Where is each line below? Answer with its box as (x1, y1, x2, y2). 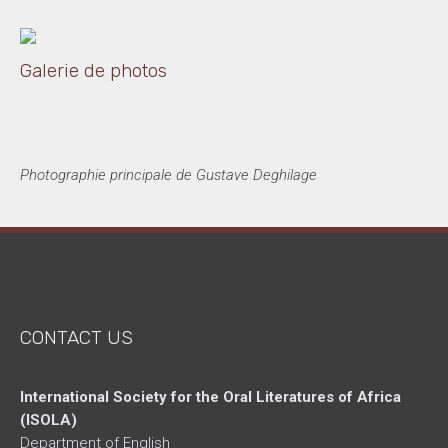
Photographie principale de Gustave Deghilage (19, 165, 317, 184)
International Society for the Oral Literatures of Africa (20, 387, 402, 406)
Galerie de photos (19, 58, 167, 82)
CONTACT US (20, 325, 134, 349)
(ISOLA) (20, 410, 78, 429)
